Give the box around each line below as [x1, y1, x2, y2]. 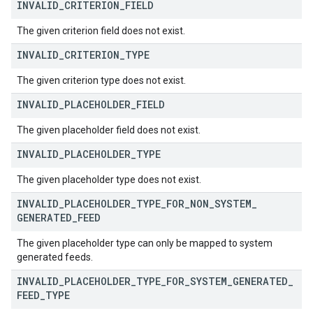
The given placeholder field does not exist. [17, 124, 201, 136]
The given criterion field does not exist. [17, 25, 185, 36]
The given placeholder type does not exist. [17, 174, 201, 185]
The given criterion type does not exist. [17, 75, 186, 86]
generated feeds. [17, 252, 93, 263]
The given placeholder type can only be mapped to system [17, 238, 272, 249]
